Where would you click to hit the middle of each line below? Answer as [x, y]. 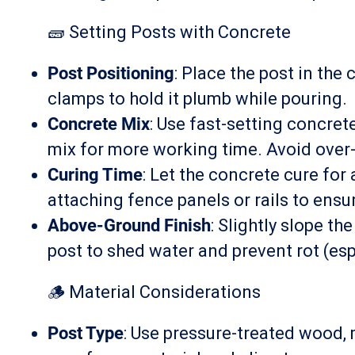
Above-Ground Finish [129, 225]
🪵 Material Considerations [154, 292]
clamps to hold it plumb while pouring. [197, 99]
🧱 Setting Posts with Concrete [169, 32]
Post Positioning [111, 73]
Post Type [86, 333]
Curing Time [95, 175]
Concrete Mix [99, 124]
